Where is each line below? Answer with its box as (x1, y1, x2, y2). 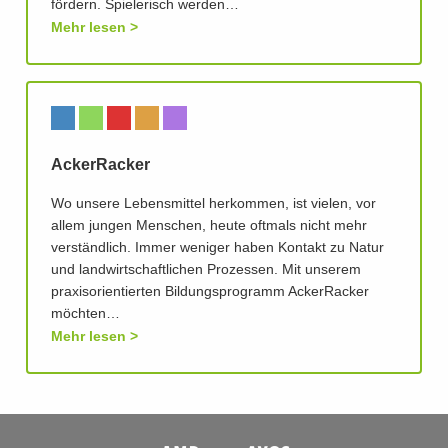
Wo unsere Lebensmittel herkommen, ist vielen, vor (51, 197, 376, 212)
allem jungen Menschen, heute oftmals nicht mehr (51, 219, 367, 234)
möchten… (51, 307, 120, 322)
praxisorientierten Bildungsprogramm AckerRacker (51, 285, 369, 300)
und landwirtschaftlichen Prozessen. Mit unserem (51, 263, 361, 278)
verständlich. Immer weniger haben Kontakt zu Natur (51, 241, 384, 256)
